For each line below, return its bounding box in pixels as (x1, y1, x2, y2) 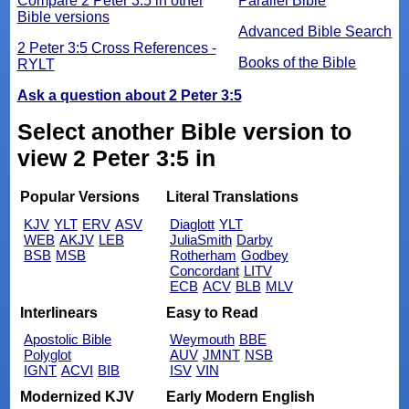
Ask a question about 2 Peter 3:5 (16, 87, 242, 103)
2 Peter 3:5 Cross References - (16, 39, 216, 56)
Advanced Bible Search (238, 23, 393, 39)
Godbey (240, 247, 288, 264)
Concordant (169, 263, 239, 279)
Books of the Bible (238, 54, 357, 70)
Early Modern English (165, 388, 315, 404)
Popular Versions (20, 189, 141, 205)
